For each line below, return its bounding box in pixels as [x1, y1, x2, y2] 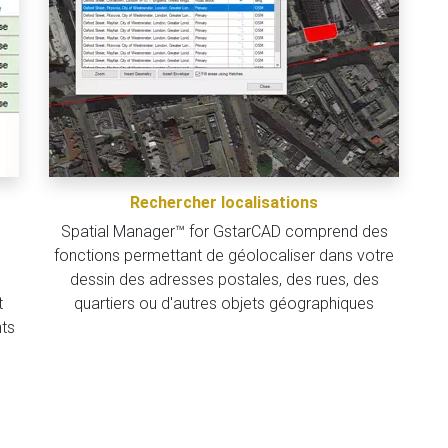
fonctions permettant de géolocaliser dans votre [54, 246, 394, 265]
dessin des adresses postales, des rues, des [69, 270, 379, 289]
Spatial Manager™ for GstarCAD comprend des [60, 222, 388, 241]
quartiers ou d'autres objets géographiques [74, 294, 374, 313]
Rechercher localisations [130, 193, 318, 212]
